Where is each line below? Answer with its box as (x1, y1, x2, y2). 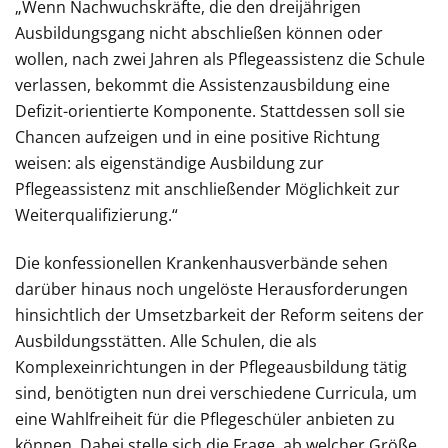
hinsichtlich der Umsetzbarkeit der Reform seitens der (15, 303, 424, 326)
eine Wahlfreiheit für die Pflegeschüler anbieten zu (15, 407, 395, 430)
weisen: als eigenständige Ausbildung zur (15, 151, 324, 174)
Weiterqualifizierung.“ (15, 203, 178, 226)
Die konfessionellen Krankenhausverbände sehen (15, 251, 388, 274)
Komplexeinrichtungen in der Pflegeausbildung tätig (15, 355, 407, 378)
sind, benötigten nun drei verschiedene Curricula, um (15, 381, 417, 404)
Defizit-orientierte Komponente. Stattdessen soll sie (15, 99, 405, 122)
